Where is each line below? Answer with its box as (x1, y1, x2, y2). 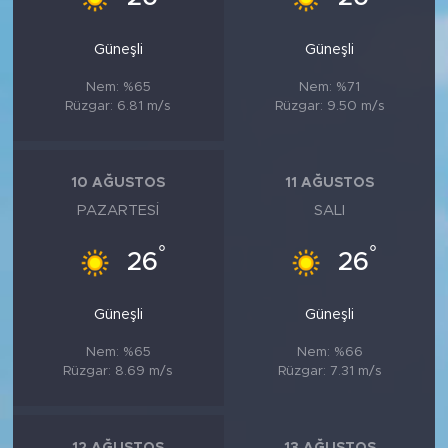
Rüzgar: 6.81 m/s (65, 98, 172, 113)
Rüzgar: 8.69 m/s (63, 363, 174, 378)
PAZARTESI (77, 202, 160, 218)
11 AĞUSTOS (285, 176, 375, 190)
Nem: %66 (296, 344, 363, 359)
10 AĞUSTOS (71, 176, 166, 190)
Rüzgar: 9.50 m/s (274, 98, 385, 113)
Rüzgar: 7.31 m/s (277, 363, 382, 378)
